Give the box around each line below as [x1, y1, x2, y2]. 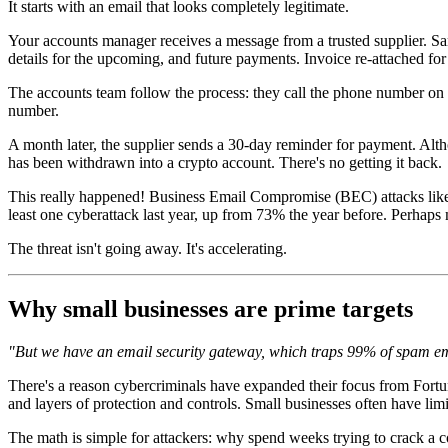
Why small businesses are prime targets [8, 295, 413, 322]
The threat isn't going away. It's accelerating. [8, 239, 287, 257]
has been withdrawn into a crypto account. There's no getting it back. [8, 153, 442, 171]
